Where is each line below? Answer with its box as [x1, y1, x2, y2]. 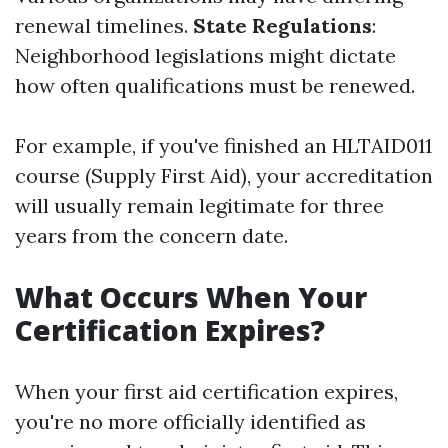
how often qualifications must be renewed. [15, 73, 415, 98]
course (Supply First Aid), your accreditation [15, 163, 433, 188]
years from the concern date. [15, 223, 288, 248]
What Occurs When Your [15, 278, 367, 316]
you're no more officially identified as [15, 409, 366, 434]
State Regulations [193, 13, 372, 38]
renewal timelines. [15, 13, 193, 38]
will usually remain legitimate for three [15, 193, 384, 218]
